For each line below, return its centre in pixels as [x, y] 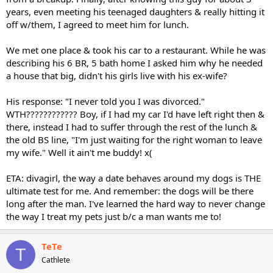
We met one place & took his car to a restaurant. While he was [136, 50]
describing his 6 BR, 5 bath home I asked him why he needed [134, 63]
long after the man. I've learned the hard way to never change [136, 204]
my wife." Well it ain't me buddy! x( [79, 152]
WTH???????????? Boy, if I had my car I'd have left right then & [135, 114]
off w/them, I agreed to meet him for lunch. [97, 24]
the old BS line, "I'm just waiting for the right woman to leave [134, 140]
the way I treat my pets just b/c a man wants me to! [114, 216]
